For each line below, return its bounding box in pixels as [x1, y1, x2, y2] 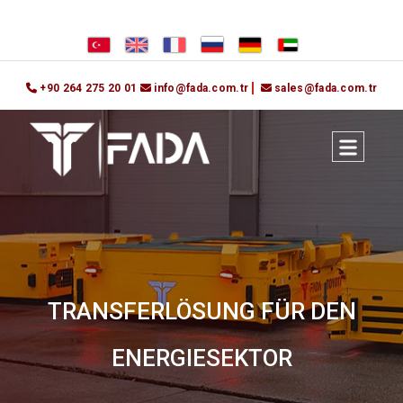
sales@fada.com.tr [274, 82, 378, 94]
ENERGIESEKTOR [111, 345, 292, 372]
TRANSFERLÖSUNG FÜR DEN [47, 298, 356, 325]
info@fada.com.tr [154, 82, 249, 94]
